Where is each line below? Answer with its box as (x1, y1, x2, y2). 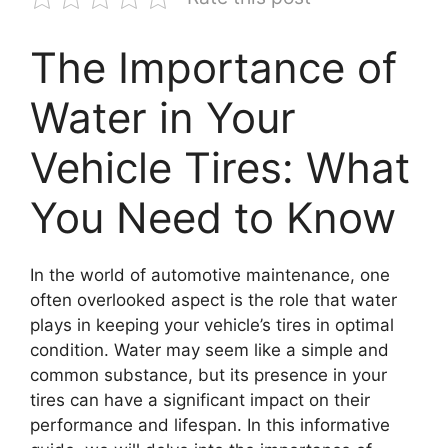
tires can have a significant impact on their (30, 389, 370, 410)
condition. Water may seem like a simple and (30, 339, 389, 360)
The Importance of (30, 41, 397, 93)
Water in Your (30, 91, 296, 143)
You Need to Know (30, 191, 396, 243)
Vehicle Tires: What (30, 141, 410, 193)
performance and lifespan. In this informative (30, 414, 390, 435)
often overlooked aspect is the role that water (30, 289, 397, 310)
